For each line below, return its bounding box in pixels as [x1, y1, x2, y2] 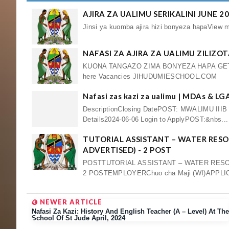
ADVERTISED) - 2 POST [83, 145, 171, 154]
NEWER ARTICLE [38, 198, 102, 206]
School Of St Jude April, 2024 [32, 214, 125, 222]
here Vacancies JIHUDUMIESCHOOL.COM [83, 72, 217, 80]
